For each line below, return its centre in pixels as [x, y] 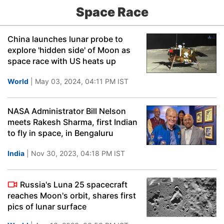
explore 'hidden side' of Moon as [69, 50]
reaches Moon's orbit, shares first [72, 195]
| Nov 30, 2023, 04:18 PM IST [75, 153]
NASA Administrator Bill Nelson [67, 111]
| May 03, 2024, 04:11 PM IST [78, 81]
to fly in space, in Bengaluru [60, 133]
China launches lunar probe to [65, 39]
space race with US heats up [62, 61]
